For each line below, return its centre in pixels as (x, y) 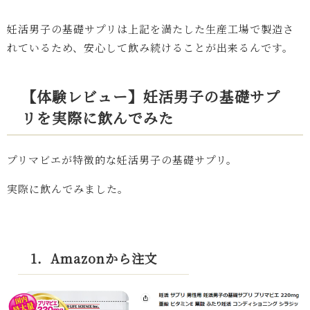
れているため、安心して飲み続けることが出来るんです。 (150, 47)
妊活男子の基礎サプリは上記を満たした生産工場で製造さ (151, 28)
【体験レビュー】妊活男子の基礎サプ (151, 96)
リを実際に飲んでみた (98, 117)
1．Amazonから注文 (94, 258)
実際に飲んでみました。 (68, 189)
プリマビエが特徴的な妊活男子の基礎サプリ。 (122, 160)
